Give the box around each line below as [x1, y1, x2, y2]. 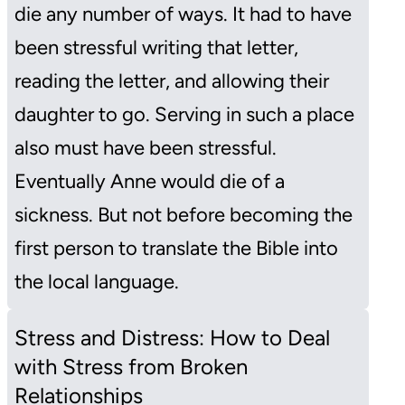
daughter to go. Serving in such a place [14, 101, 354, 127]
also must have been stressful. [14, 135, 277, 160]
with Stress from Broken [14, 353, 248, 380]
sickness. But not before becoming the [14, 202, 353, 227]
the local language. [14, 268, 179, 294]
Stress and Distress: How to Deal [14, 324, 330, 351]
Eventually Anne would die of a [14, 168, 285, 193]
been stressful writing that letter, [14, 34, 298, 60]
